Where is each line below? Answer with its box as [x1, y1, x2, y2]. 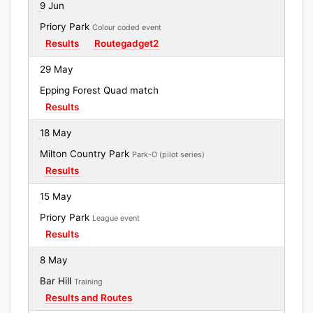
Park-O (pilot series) [132, 150, 205, 159]
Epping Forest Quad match [40, 85, 159, 96]
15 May [40, 191, 72, 202]
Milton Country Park [40, 148, 132, 159]
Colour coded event [92, 23, 161, 32]
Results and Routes [45, 292, 132, 303]
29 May [40, 64, 73, 75]
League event [92, 214, 140, 223]
